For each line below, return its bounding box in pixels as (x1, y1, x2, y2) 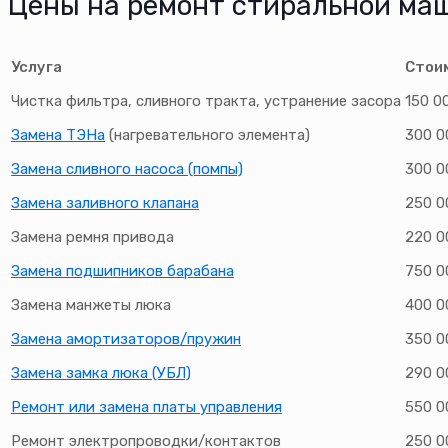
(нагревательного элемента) (105, 126, 310, 145)
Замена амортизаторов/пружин (11, 330, 241, 349)
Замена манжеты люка (11, 296, 171, 315)
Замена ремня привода (11, 228, 174, 247)
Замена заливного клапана (11, 194, 199, 213)
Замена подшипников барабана (11, 262, 234, 281)
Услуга (11, 58, 62, 77)
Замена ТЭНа (11, 126, 105, 145)
